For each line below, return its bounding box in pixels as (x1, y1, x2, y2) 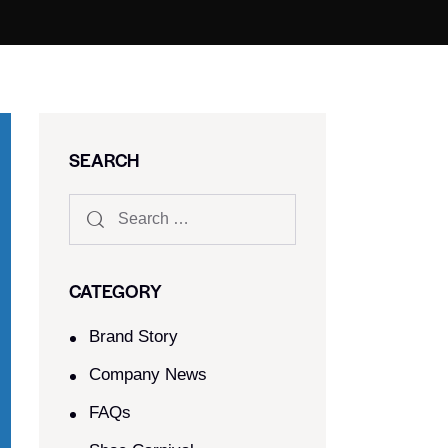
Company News (89, 365, 208, 385)
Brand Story (89, 327, 179, 347)
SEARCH (68, 147, 139, 173)
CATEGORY (68, 277, 162, 303)
